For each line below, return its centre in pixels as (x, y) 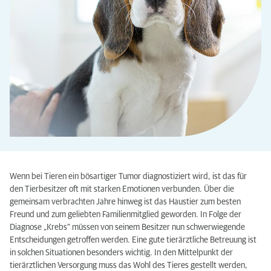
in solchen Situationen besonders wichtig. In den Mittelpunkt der (121, 253)
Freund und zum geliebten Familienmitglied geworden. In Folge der (126, 215)
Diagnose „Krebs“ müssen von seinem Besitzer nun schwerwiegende (127, 227)
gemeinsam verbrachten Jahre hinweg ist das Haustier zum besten (125, 202)
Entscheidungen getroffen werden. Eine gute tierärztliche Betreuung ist (133, 240)
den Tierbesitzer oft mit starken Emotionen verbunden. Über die (122, 189)
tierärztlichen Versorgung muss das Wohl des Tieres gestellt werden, (129, 266)
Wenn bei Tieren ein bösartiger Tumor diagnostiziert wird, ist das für (128, 177)
